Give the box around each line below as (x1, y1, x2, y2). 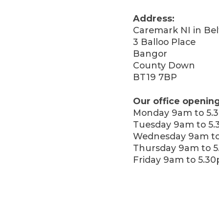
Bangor (133, 48, 167, 59)
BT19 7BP (133, 72, 177, 83)
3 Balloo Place (133, 37, 196, 47)
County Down (133, 60, 195, 71)
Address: (133, 13, 175, 24)
